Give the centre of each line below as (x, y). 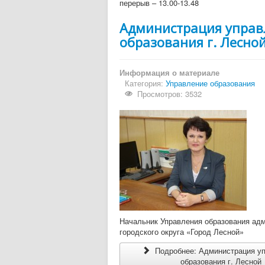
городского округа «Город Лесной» (182, 232)
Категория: (145, 83)
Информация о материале (169, 72)
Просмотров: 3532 (170, 94)
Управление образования (210, 83)
